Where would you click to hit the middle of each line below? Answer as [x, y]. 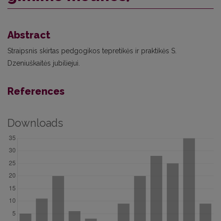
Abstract [29, 35]
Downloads [35, 123]
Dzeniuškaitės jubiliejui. [44, 63]
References [36, 91]
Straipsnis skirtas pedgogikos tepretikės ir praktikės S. [92, 51]
